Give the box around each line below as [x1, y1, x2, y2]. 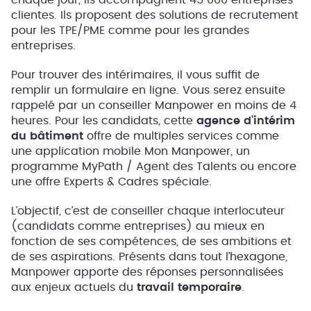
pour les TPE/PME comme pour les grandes [11, 25, 249, 36]
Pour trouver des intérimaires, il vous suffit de [11, 69, 260, 81]
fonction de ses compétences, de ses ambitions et [11, 236, 292, 247]
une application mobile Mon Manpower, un [11, 146, 250, 157]
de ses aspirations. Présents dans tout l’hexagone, [11, 251, 287, 262]
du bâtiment [11, 131, 83, 142]
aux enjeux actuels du [11, 282, 133, 293]
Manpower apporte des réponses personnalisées [11, 267, 283, 278]
